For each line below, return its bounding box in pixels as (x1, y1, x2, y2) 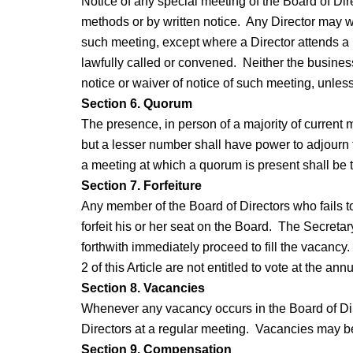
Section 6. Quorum (80, 97, 192, 111)
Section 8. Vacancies (80, 281, 205, 295)
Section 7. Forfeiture (80, 179, 202, 193)
